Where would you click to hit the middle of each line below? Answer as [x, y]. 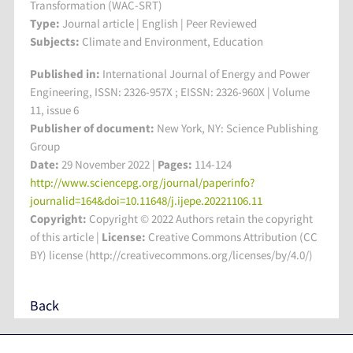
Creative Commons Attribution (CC [233, 236]
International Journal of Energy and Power [206, 73]
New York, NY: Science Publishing [236, 128]
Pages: [176, 164]
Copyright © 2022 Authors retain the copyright [201, 218]
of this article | [66, 236]
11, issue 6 [54, 110]
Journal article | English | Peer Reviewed [160, 23]
